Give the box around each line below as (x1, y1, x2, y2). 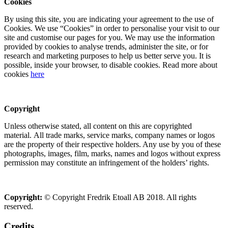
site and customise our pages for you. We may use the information (4, 33, 215, 42)
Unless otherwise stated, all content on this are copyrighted (4, 122, 192, 131)
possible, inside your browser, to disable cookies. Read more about (4, 61, 217, 70)
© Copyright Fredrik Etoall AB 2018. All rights (42, 193, 196, 202)
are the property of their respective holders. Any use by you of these (4, 140, 221, 149)
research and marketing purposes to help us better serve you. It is (4, 51, 211, 61)
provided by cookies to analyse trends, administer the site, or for (4, 42, 208, 51)
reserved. (4, 202, 33, 211)
